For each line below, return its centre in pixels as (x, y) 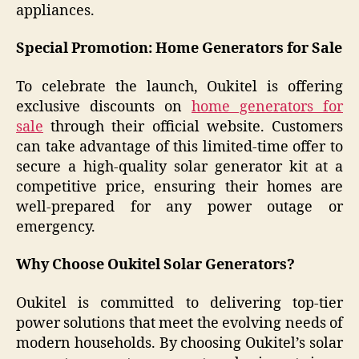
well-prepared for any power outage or (179, 207)
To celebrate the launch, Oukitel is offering (179, 87)
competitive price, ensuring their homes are (179, 187)
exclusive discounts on (104, 107)
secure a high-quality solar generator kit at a (179, 167)
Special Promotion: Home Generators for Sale (179, 49)
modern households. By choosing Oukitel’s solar (179, 343)
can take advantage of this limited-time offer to (179, 147)
